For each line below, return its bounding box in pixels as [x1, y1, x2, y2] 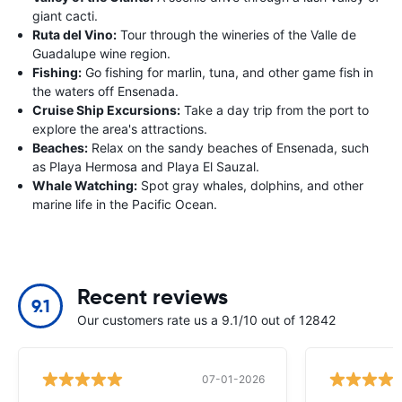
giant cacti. [32, 7, 98, 23]
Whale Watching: [32, 177, 137, 193]
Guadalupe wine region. [32, 45, 170, 61]
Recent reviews [77, 283, 228, 310]
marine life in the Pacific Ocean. [32, 196, 217, 212]
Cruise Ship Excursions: [32, 101, 180, 118]
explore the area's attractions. [32, 120, 207, 136]
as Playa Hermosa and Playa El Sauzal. [32, 158, 259, 174]
